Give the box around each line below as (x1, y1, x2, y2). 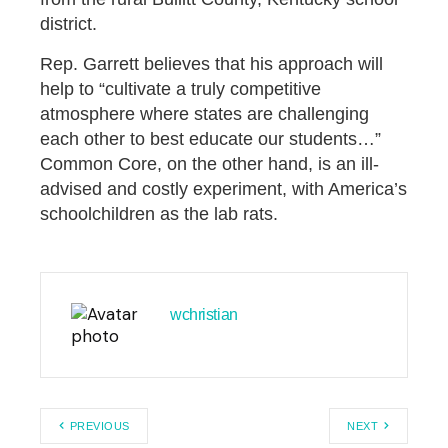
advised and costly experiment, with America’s (40, 178, 407, 199)
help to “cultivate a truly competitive (40, 78, 321, 99)
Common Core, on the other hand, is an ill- (40, 153, 379, 174)
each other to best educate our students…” (40, 128, 386, 149)
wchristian (170, 305, 238, 323)
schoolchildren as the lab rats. (40, 203, 283, 224)
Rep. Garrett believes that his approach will (40, 53, 383, 74)
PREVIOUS (70, 419, 130, 432)
